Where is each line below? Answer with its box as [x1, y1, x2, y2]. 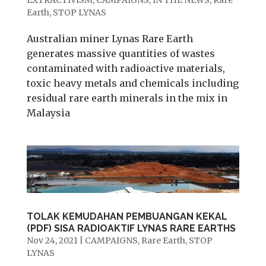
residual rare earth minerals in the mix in [26, 91, 227, 104]
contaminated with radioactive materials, [26, 62, 225, 74]
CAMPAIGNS [84, 235, 138, 246]
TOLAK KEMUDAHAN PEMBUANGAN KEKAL [26, 210, 227, 222]
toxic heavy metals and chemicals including [26, 77, 239, 89]
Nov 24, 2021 [26, 235, 78, 246]
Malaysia [26, 106, 70, 119]
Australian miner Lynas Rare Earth [26, 32, 193, 45]
